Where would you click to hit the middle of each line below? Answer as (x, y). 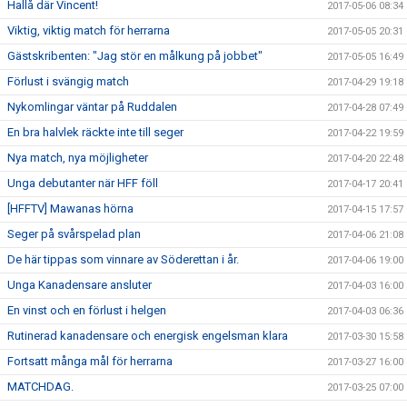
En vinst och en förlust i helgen (87, 310)
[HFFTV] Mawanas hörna (70, 208)
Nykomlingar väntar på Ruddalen (92, 107)
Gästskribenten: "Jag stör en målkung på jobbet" (135, 56)
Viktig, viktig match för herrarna (89, 30)
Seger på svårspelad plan (74, 234)
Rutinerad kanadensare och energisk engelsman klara (148, 336)
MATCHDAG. (40, 387)
